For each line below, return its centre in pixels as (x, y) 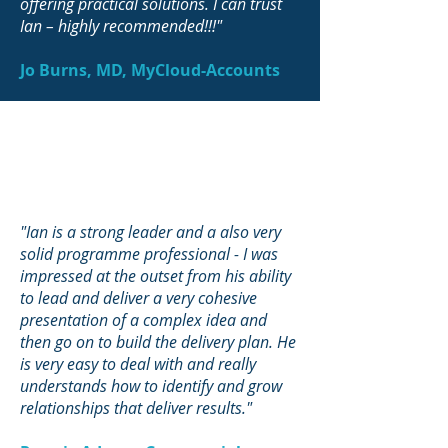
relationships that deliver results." (136, 408)
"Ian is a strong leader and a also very (150, 232)
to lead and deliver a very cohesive (138, 298)
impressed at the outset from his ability (155, 276)
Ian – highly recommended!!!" (121, 26)
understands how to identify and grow (151, 386)
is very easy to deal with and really (138, 364)
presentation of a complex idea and (143, 320)
